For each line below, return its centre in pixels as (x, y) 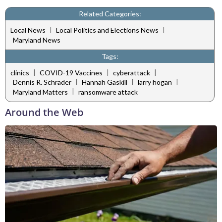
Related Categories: (110, 13)
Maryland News (37, 40)
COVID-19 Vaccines (71, 73)
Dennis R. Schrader (42, 82)
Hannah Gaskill (105, 82)
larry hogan (155, 82)
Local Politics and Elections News (107, 30)
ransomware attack (108, 92)
